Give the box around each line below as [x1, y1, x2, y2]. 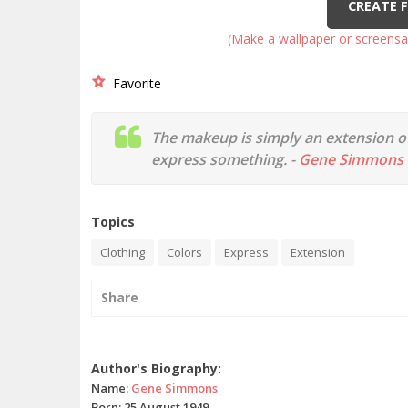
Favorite [106, 75, 161, 92]
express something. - [151, 149, 299, 169]
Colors [167, 244, 202, 260]
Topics [91, 213, 135, 230]
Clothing [100, 244, 145, 260]
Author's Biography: [91, 360, 221, 377]
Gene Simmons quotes [91, 341, 186, 351]
